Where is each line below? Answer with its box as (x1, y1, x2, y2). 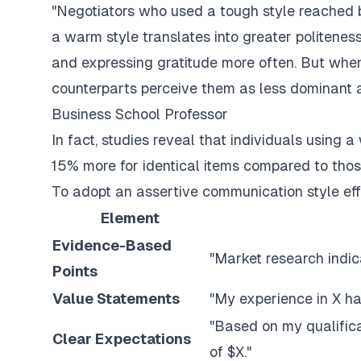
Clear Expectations (52, 330, 191, 347)
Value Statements (52, 290, 180, 307)
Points (52, 263, 98, 280)
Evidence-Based (52, 237, 172, 254)
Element (101, 210, 160, 226)
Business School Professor (52, 106, 228, 122)
